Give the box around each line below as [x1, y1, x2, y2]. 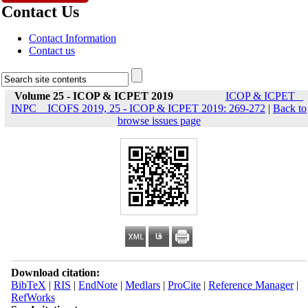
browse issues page [117, 115, 201, 126]
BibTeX [10, 279, 46, 291]
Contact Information [29, 32, 116, 44]
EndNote [78, 279, 118, 291]
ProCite [167, 279, 201, 291]
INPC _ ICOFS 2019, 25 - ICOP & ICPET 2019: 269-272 [11, 102, 265, 114]
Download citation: [10, 267, 100, 278]
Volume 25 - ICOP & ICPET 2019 [14, 90, 173, 102]
